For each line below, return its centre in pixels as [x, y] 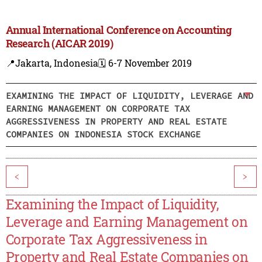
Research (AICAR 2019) [59, 44]
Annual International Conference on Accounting [119, 30]
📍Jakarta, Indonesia [52, 63]
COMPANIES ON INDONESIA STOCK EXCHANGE [103, 134]
